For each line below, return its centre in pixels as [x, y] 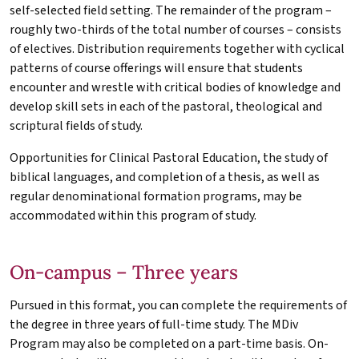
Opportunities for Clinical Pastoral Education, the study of [169, 157]
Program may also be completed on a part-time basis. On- [169, 343]
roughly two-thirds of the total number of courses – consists [175, 29]
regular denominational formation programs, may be [156, 196]
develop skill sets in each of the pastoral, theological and [166, 106]
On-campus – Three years [124, 271]
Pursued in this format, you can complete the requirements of [178, 305]
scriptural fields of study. [77, 125]
